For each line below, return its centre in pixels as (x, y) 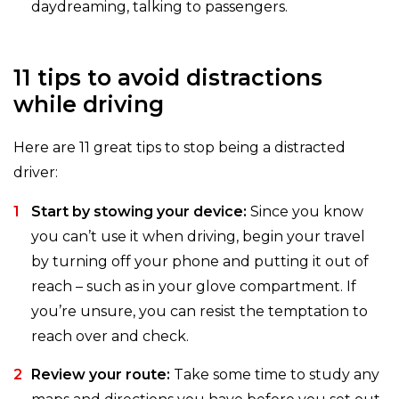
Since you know (305, 212)
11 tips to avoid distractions (168, 78)
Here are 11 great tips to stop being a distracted (179, 148)
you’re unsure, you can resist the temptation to (199, 312)
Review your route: (101, 375)
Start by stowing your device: (139, 212)
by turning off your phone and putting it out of (200, 262)
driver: (36, 173)
